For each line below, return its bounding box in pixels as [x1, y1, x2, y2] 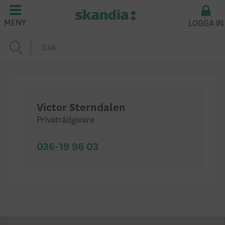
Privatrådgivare [37, 115, 95, 125]
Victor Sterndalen [37, 101, 126, 114]
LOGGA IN [188, 18, 223, 28]
